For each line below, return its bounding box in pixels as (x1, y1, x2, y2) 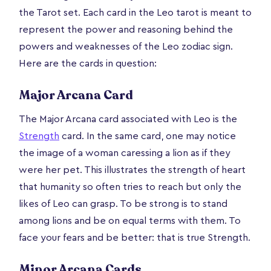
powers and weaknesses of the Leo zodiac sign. (19, 41, 233, 51)
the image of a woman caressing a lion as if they (19, 148, 230, 158)
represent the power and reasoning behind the (19, 24, 233, 34)
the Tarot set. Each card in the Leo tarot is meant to (19, 7, 252, 18)
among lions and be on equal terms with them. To (19, 215, 241, 226)
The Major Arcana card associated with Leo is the (19, 114, 237, 124)
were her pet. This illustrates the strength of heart (19, 165, 246, 175)
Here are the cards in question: (19, 58, 157, 68)
